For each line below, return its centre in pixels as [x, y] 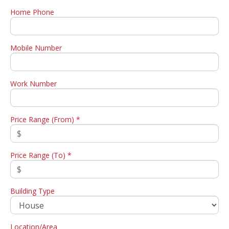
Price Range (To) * [41, 155]
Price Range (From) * [45, 120]
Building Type [32, 191]
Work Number [33, 84]
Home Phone [32, 12]
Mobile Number [36, 48]
